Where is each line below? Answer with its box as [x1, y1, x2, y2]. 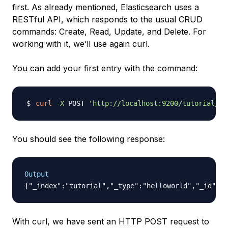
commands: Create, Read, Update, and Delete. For [12, 26, 206, 37]
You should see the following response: [12, 134, 165, 144]
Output [24, 170, 49, 178]
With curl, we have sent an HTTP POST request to [12, 216, 209, 226]
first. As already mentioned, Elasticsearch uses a [12, 2, 199, 12]
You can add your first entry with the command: [12, 63, 197, 73]
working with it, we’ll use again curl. [12, 39, 150, 49]
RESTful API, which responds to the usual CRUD [12, 14, 203, 24]
